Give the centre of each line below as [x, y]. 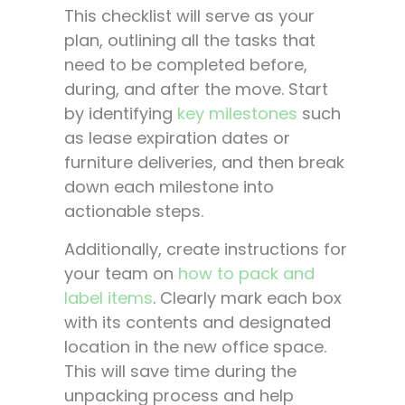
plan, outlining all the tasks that [190, 41]
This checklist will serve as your [189, 16]
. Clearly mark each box [247, 297]
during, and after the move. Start [196, 89]
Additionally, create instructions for [206, 249]
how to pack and [246, 273]
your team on [121, 273]
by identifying [121, 114]
